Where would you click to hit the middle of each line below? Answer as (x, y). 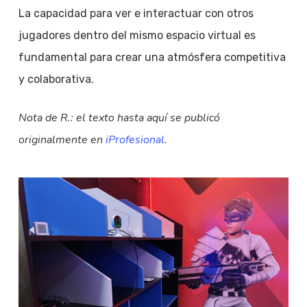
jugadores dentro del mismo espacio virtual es (137, 35)
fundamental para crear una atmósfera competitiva (152, 57)
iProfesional (135, 139)
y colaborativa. (56, 79)
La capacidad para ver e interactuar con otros (136, 13)
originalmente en (62, 139)
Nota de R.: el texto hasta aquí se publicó (119, 118)
